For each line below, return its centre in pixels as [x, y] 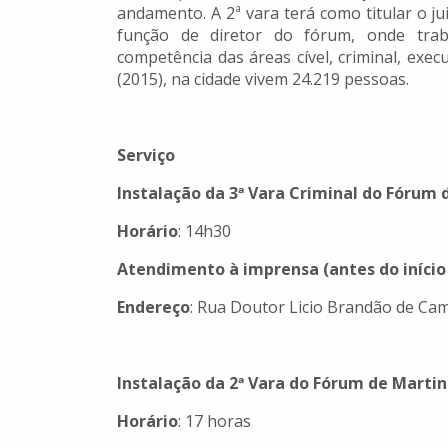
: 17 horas [214, 421]
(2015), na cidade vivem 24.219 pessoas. [263, 79]
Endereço [153, 307]
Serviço [146, 155]
